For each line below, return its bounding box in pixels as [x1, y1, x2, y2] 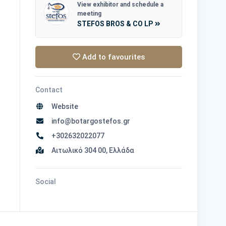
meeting [77, 10, 101, 17]
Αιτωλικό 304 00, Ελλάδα [48, 146, 134, 154]
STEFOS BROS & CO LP [77, 19, 155, 28]
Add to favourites [80, 52, 145, 62]
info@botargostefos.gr [48, 117, 130, 125]
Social [35, 177, 56, 186]
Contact [35, 85, 63, 94]
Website [48, 102, 78, 110]
